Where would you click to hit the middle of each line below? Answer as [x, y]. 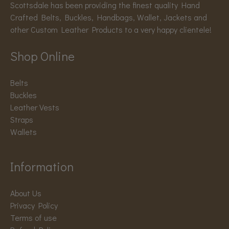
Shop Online [42, 56]
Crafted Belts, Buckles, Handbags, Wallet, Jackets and [109, 17]
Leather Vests [35, 107]
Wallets [24, 132]
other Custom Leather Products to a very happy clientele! [111, 30]
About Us [26, 193]
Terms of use [33, 218]
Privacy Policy [34, 205]
